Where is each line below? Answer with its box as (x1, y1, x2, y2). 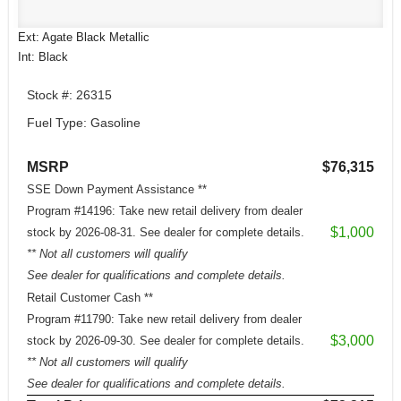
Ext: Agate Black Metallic (18, 30, 149, 44)
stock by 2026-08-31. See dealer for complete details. (27, 226, 304, 240)
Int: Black (18, 49, 68, 64)
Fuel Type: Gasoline (27, 115, 141, 130)
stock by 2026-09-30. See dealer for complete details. (27, 334, 304, 348)
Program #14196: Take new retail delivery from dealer (27, 204, 303, 218)
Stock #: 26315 (27, 87, 112, 102)
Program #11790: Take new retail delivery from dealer (27, 312, 302, 327)
